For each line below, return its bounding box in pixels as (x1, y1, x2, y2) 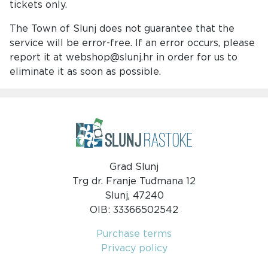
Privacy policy (100, 243, 167, 253)
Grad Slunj (109, 162, 159, 172)
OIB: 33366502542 (90, 205, 178, 215)
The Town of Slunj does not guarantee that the (10, 24, 234, 33)
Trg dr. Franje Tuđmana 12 (72, 176, 196, 186)
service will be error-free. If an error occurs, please (10, 38, 255, 48)
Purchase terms (96, 229, 172, 239)
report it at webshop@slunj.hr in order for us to (10, 53, 237, 62)
